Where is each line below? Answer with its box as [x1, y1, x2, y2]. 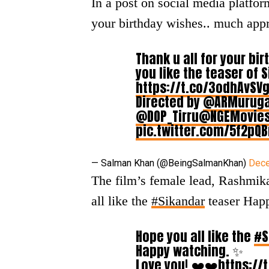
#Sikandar [151, 193, 205, 209]
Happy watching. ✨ [136, 241, 243, 261]
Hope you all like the [136, 226, 254, 247]
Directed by [136, 92, 203, 112]
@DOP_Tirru [136, 106, 199, 127]
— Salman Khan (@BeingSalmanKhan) [91, 157, 249, 169]
